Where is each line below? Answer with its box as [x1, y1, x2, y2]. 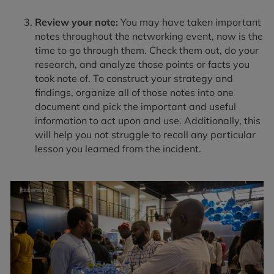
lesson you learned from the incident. [35, 142, 201, 155]
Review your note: [35, 15, 120, 28]
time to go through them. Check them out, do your [35, 43, 259, 56]
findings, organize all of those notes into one [35, 86, 234, 98]
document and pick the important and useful [35, 100, 236, 113]
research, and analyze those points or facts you [35, 57, 250, 70]
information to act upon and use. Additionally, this [35, 114, 261, 127]
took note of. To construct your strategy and [35, 72, 233, 84]
